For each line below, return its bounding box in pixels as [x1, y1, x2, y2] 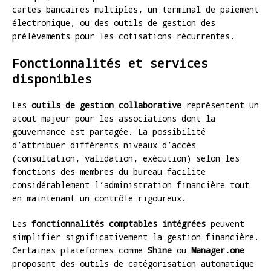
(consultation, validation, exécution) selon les [12, 152, 240, 164]
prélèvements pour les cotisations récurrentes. [12, 30, 235, 42]
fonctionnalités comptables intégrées [31, 217, 206, 229]
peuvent [206, 217, 244, 229]
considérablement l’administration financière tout [12, 178, 249, 191]
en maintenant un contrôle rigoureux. [12, 192, 186, 204]
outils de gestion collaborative [31, 99, 181, 111]
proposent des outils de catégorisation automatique [12, 257, 254, 269]
